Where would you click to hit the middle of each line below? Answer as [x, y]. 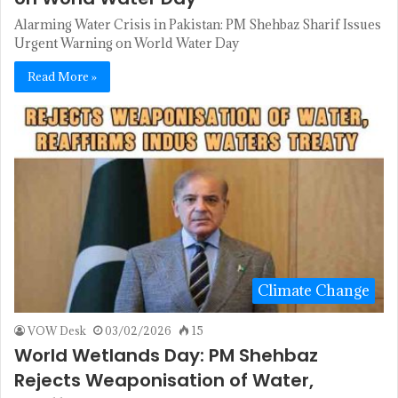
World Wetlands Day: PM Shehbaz [166, 356]
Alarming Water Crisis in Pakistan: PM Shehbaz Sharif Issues [198, 24]
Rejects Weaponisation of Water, [164, 381]
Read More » [62, 76]
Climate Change [314, 291]
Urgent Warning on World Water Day [127, 43]
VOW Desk [57, 331]
